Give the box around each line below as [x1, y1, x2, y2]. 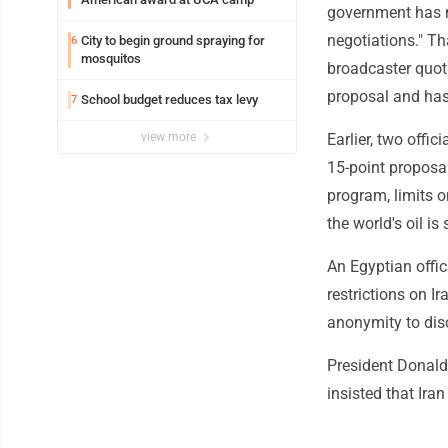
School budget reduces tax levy [81, 91, 258, 107]
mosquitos [81, 50, 141, 66]
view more [141, 129, 199, 144]
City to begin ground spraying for [81, 32, 265, 48]
